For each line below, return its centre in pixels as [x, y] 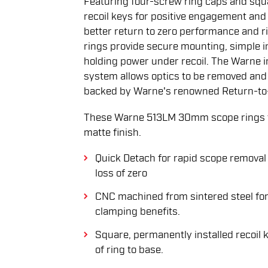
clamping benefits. [137, 212]
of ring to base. [129, 250]
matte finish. [112, 132]
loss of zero [121, 173]
